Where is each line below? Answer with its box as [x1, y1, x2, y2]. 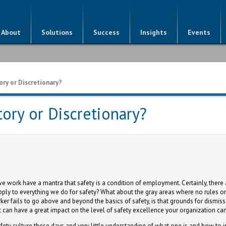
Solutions [41, 28, 73, 37]
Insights [140, 28, 167, 37]
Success [93, 28, 120, 37]
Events [188, 28, 210, 37]
